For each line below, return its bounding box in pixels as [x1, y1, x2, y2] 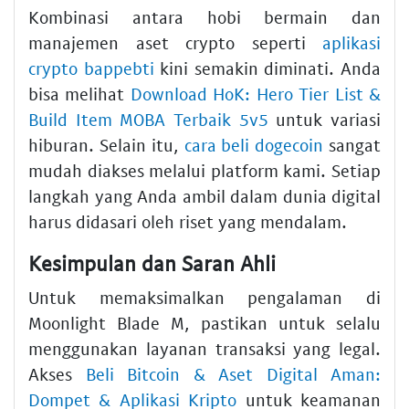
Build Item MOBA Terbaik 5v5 [28, 108, 268, 130]
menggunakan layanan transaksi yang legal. [28, 338, 381, 360]
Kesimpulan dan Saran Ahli [28, 249, 276, 276]
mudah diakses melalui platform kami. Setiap [28, 159, 381, 181]
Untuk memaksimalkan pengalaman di [28, 287, 381, 309]
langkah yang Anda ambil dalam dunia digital [28, 184, 381, 206]
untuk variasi [267, 108, 382, 130]
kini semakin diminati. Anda [153, 57, 382, 79]
